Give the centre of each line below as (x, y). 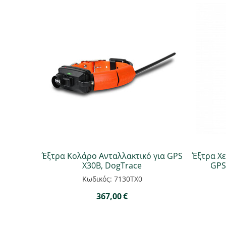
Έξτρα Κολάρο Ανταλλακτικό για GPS (112, 156)
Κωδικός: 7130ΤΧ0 (112, 179)
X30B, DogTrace (112, 165)
